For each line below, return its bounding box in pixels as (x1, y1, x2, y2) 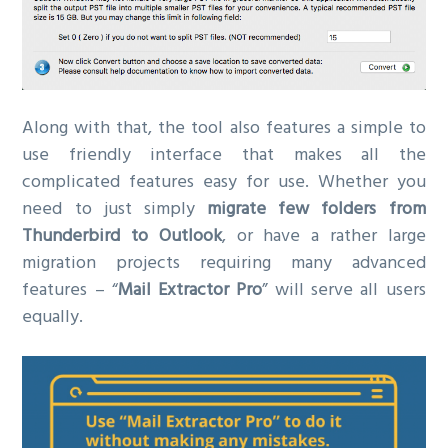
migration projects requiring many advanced (22, 249, 426, 278)
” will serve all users (262, 276, 426, 305)
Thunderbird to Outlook (22, 222, 222, 251)
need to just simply (22, 195, 208, 224)
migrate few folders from (207, 195, 426, 224)
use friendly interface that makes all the (22, 141, 426, 170)
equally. (22, 303, 84, 332)
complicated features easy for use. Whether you (22, 168, 426, 197)
